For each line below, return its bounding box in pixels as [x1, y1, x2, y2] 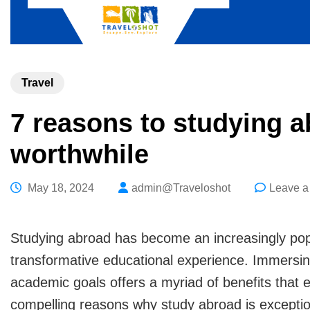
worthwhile [10, 140, 149, 169]
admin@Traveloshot [131, 182, 230, 194]
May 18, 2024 [28, 182, 94, 194]
